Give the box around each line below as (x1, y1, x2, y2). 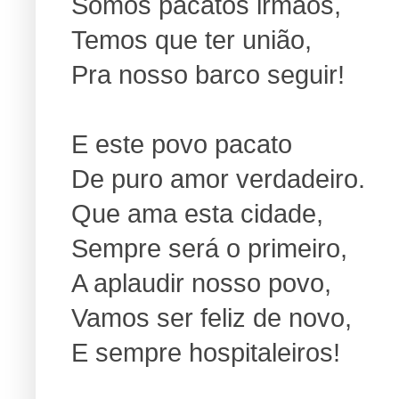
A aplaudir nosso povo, (71, 268, 331, 297)
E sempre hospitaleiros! (71, 338, 340, 367)
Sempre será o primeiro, (71, 233, 347, 263)
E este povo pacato (71, 129, 292, 159)
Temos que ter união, (71, 25, 312, 54)
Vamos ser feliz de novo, (71, 303, 352, 332)
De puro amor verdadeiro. (71, 164, 365, 193)
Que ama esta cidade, (71, 199, 323, 228)
